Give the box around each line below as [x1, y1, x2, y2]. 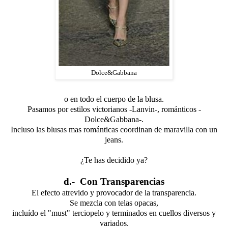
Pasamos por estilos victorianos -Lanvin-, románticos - [27, 104, 201, 113]
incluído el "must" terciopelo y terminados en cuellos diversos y [12, 208, 216, 217]
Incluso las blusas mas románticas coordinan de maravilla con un [11, 125, 217, 134]
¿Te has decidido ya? [80, 155, 148, 164]
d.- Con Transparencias [64, 176, 164, 187]
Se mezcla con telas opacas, [70, 198, 158, 207]
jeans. [105, 135, 123, 144]
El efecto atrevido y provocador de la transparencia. [32, 188, 196, 197]
